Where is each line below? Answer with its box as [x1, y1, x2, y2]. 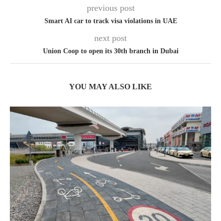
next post [94, 33, 127, 43]
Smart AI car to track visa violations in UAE [44, 17, 177, 25]
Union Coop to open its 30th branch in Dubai [42, 47, 179, 55]
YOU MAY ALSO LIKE [69, 82, 152, 91]
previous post [86, 3, 135, 13]
